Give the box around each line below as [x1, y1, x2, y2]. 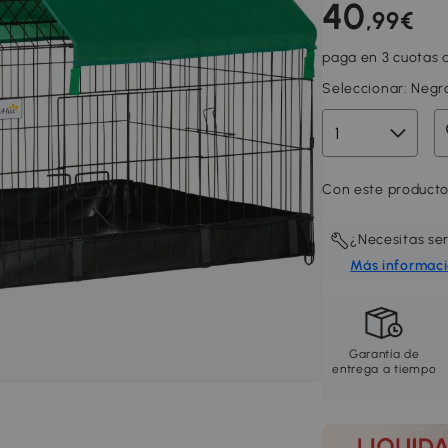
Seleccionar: [322, 80, 412, 97]
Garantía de [348, 347, 420, 361]
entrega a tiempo [332, 362, 437, 376]
